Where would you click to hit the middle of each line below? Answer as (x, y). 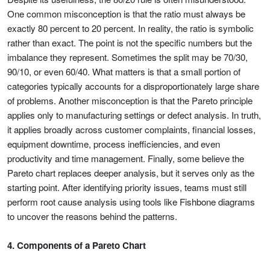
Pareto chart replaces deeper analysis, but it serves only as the (131, 173)
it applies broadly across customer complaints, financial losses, (131, 129)
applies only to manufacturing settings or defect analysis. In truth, (134, 115)
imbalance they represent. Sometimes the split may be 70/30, (127, 57)
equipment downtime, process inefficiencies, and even (114, 144)
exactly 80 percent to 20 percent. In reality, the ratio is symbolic (130, 28)
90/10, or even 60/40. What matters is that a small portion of (124, 71)
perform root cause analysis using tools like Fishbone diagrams (131, 202)
